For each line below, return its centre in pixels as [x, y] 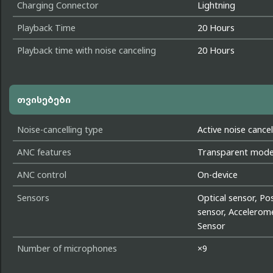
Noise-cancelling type [60, 129]
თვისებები [44, 99]
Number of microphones [67, 249]
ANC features [44, 152]
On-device [218, 175]
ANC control [41, 175]
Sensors [33, 197]
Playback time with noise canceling [86, 51]
